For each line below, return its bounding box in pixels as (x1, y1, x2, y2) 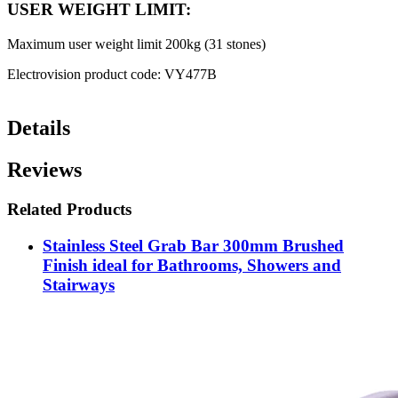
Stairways (43, 275, 115, 294)
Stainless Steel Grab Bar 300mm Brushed (43, 235, 344, 255)
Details (7, 116, 70, 140)
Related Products (7, 199, 131, 219)
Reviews (7, 157, 82, 181)
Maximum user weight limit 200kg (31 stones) (7, 36, 266, 52)
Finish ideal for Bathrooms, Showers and (43, 255, 341, 275)
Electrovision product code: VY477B (7, 67, 217, 83)
